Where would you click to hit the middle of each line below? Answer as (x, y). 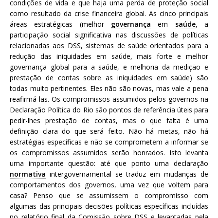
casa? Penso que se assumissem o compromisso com (109, 195)
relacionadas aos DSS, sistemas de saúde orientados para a (109, 45)
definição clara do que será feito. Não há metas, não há (109, 131)
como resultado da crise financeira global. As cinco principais (109, 13)
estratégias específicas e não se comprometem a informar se (109, 142)
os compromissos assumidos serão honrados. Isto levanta (109, 152)
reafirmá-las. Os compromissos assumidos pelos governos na (109, 99)
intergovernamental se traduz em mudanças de (127, 174)
